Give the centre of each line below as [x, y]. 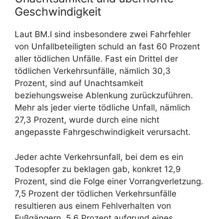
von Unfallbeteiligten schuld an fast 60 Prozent [107, 47]
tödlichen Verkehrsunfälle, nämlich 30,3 [93, 71]
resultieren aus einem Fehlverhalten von [93, 206]
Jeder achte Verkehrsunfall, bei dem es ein [99, 157]
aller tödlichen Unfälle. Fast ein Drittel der [96, 59]
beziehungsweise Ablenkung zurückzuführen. [104, 96]
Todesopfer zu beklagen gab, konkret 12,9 [98, 169]
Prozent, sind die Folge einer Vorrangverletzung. [109, 181]
